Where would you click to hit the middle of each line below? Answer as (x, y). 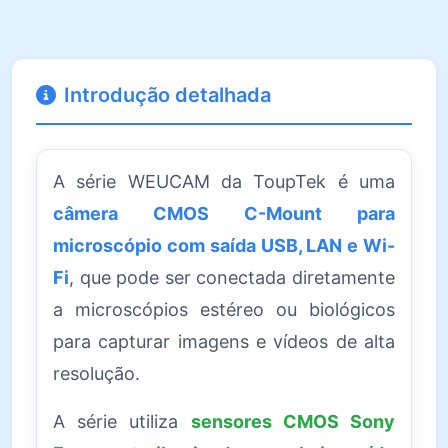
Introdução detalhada (167, 94)
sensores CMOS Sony (293, 421)
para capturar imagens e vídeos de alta (224, 341)
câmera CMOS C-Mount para (224, 213)
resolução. (96, 373)
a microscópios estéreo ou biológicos (224, 309)
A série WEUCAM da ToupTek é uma (224, 181)
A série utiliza (122, 421)
